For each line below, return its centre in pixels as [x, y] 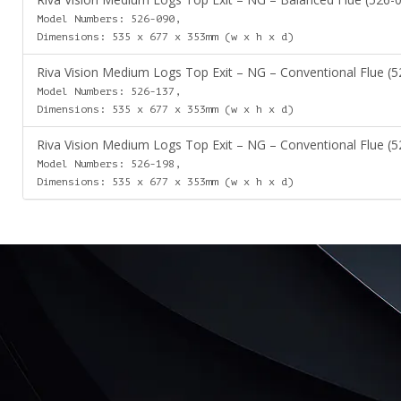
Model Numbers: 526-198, [109, 164]
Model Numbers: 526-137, [109, 91]
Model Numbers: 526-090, [109, 19]
